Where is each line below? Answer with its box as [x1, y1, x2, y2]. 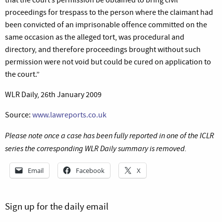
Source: [5, 110, 32, 120]
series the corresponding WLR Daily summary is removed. [5, 143, 187, 154]
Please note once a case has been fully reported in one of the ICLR [5, 130, 214, 141]
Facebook [76, 166, 105, 175]
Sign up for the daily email [5, 200, 109, 213]
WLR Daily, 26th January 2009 [5, 89, 102, 100]
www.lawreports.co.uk [32, 110, 107, 120]
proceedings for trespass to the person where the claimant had [5, 7, 213, 17]
